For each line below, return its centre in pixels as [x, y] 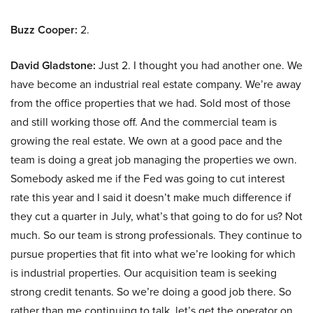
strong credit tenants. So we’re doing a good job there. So [151, 292]
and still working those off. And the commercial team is [144, 122]
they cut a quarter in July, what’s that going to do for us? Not [156, 216]
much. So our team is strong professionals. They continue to [156, 235]
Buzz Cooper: [44, 30]
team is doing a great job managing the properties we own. [154, 160]
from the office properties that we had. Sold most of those [151, 103]
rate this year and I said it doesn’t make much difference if [151, 197]
